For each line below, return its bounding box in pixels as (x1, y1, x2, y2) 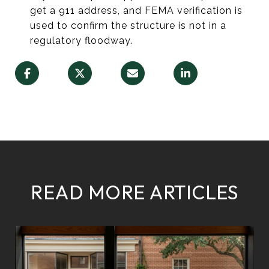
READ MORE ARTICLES (31, 180, 238, 204)
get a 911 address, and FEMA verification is (29, 4, 243, 16)
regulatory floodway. (29, 34, 133, 46)
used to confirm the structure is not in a (29, 19, 226, 31)
